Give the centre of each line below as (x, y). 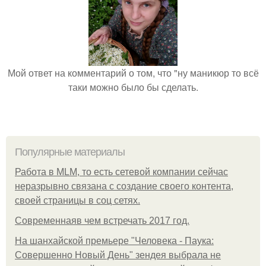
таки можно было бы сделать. (133, 87)
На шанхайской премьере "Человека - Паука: (114, 241)
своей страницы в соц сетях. (77, 200)
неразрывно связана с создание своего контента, (124, 186)
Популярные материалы (70, 152)
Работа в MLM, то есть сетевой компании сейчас (121, 172)
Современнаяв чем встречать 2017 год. (102, 221)
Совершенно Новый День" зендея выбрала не (118, 255)
